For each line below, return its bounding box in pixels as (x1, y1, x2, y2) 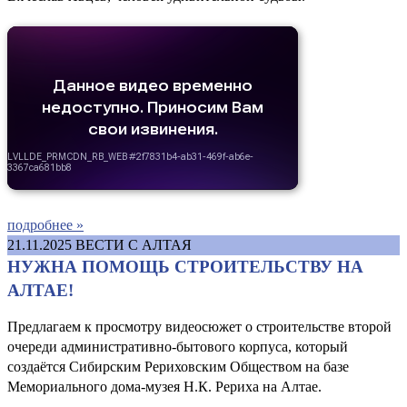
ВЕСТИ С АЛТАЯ (75, 236, 192, 253)
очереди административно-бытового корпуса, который (7, 338, 348, 354)
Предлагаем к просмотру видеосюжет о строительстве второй (7, 318, 392, 334)
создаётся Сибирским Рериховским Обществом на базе (7, 358, 349, 374)
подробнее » (7, 216, 84, 233)
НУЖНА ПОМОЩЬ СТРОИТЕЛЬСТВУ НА (7, 256, 363, 276)
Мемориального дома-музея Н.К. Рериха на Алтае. (7, 378, 322, 394)
